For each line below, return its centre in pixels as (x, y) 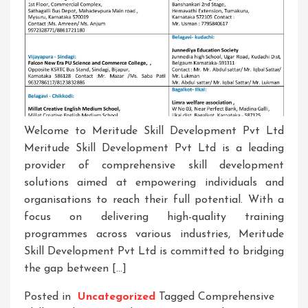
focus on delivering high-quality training (154, 218)
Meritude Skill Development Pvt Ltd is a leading (154, 149)
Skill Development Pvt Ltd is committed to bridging (154, 252)
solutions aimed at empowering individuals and (154, 183)
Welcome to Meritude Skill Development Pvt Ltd (154, 132)
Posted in (49, 297)
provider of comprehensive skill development (154, 166)
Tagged (178, 297)
